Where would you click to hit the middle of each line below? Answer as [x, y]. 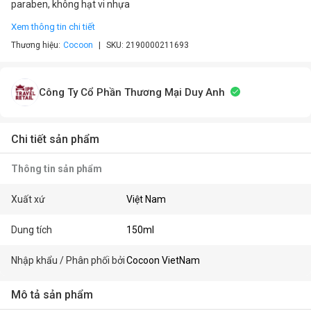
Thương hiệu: [36, 45]
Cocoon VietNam [163, 260]
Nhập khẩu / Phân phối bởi [68, 260]
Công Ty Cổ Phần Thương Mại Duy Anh [132, 92]
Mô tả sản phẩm [52, 295]
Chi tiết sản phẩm [55, 139]
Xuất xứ [28, 199]
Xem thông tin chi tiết [53, 27]
